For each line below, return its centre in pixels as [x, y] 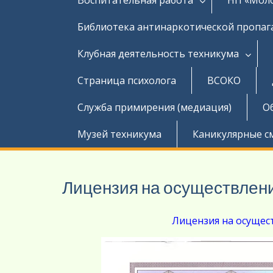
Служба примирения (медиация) [154, 107]
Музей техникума [119, 134]
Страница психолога [127, 80]
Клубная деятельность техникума [158, 53]
